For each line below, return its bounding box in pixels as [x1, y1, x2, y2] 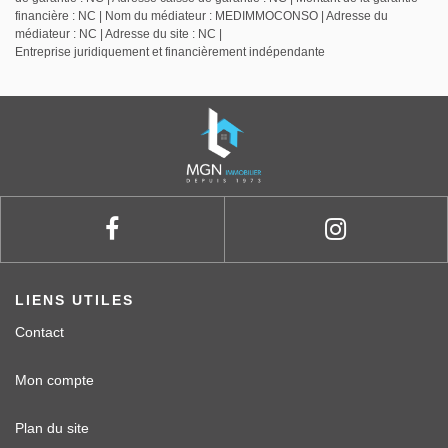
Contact [15, 324, 64, 341]
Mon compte [15, 372, 94, 389]
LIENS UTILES [15, 292, 134, 309]
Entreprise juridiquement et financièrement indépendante [15, 45, 325, 60]
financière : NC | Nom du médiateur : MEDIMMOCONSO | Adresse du [15, 9, 388, 24]
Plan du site [15, 420, 89, 437]
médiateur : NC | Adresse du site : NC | [15, 27, 222, 42]
